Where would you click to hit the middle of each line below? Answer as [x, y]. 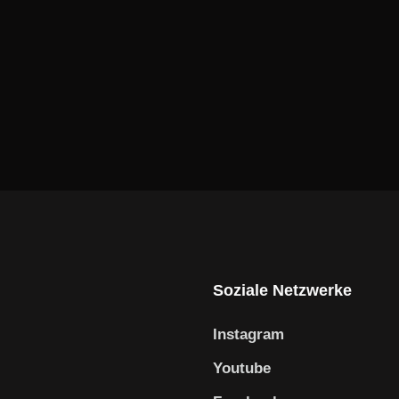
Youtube [242, 368]
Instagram [248, 334]
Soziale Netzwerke [282, 290]
